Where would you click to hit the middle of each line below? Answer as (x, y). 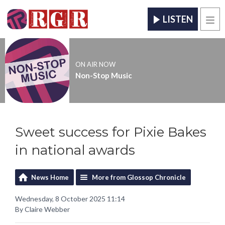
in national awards (75, 150)
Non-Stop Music (103, 76)
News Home (50, 177)
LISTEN (178, 19)
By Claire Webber (42, 209)
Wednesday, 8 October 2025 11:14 (70, 198)
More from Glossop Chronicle (139, 177)
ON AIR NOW (95, 65)
